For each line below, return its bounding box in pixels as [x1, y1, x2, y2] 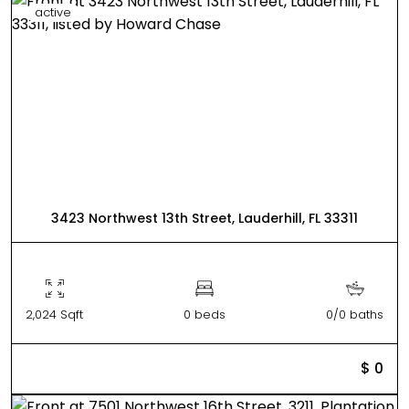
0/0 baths [326, 305, 383, 323]
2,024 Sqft [26, 305, 83, 323]
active [35, 3, 71, 21]
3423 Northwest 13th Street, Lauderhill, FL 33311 [51, 208, 358, 227]
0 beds [184, 305, 225, 323]
